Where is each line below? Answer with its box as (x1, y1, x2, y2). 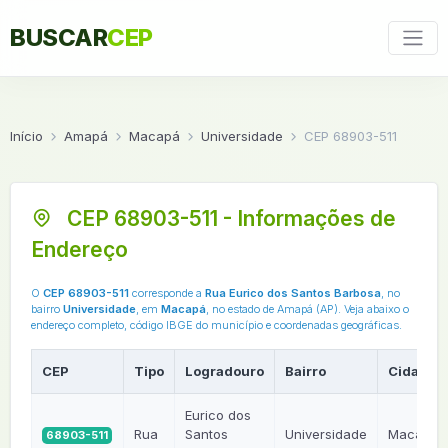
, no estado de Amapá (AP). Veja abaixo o (206, 302, 409, 316)
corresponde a (129, 286, 205, 300)
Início (10, 128, 43, 144)
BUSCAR (10, 23, 107, 52)
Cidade (387, 363, 436, 379)
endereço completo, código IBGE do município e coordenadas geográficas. (31, 318, 402, 332)
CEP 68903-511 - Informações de (62, 206, 396, 231)
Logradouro (184, 363, 264, 379)
